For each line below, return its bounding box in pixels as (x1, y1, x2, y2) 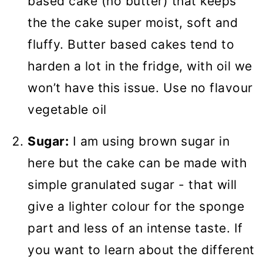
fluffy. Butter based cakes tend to (28, 37, 234, 52)
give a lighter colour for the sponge (28, 199, 244, 214)
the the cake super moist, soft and (28, 15, 238, 31)
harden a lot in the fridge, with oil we (28, 59, 252, 74)
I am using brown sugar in (69, 134, 230, 149)
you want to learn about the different (28, 242, 255, 258)
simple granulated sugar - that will (28, 177, 237, 193)
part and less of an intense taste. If (28, 221, 243, 236)
